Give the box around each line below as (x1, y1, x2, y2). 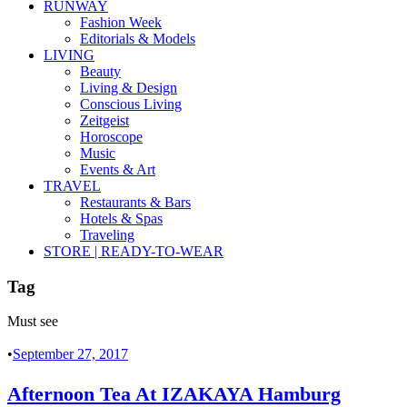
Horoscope (80, 129, 143, 144)
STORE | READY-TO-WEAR (44, 243, 223, 259)
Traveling (80, 227, 134, 243)
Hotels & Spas (80, 211, 163, 226)
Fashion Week (80, 15, 162, 30)
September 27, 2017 (13, 346, 128, 362)
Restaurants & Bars (80, 194, 191, 210)
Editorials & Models (80, 31, 195, 46)
